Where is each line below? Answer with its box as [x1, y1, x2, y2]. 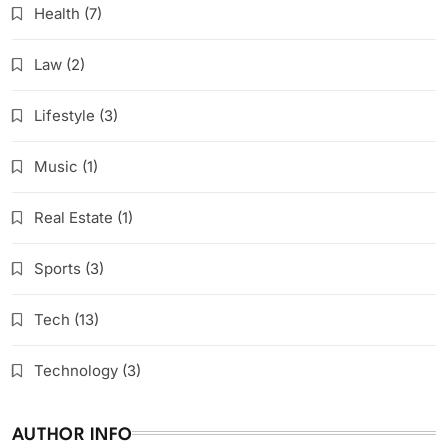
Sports [34, 258, 81, 278]
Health [34, 3, 80, 23]
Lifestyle [34, 105, 95, 125]
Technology [34, 360, 118, 380]
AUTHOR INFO [12, 426, 133, 444]
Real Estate [34, 207, 113, 227]
